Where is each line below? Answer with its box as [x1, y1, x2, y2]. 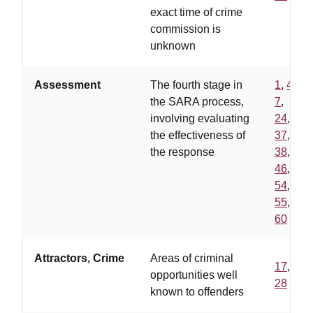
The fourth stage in [150, 79, 242, 91]
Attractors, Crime [34, 252, 124, 264]
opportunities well [150, 269, 238, 281]
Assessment [34, 79, 101, 91]
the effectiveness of [150, 129, 245, 141]
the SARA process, [150, 96, 244, 108]
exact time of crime [150, 6, 242, 18]
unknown [150, 40, 196, 52]
